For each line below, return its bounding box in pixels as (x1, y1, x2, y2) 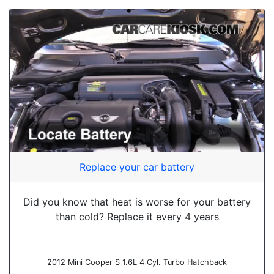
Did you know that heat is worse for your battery (23, 195, 251, 208)
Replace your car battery (80, 160, 194, 173)
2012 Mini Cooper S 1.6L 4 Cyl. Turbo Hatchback (47, 257, 227, 267)
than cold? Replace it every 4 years (55, 210, 219, 223)
